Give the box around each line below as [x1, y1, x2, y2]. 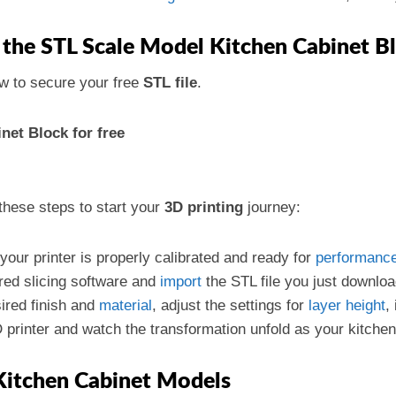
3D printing [164, 199, 243, 216]
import [160, 273, 202, 290]
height [346, 297, 385, 314]
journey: [243, 199, 301, 216]
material [99, 297, 152, 314]
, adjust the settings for [152, 297, 308, 314]
